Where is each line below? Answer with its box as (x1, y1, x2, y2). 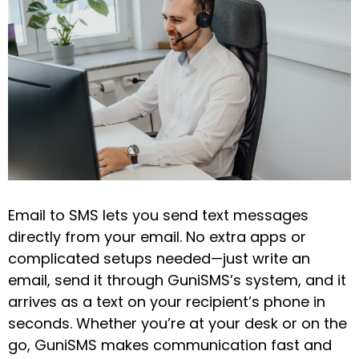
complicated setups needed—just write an (8, 248, 310, 269)
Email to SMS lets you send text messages (8, 205, 309, 226)
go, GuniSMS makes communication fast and (8, 335, 332, 356)
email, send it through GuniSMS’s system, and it (8, 270, 346, 291)
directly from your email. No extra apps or (8, 227, 306, 248)
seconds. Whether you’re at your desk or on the (8, 313, 347, 334)
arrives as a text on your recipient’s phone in (8, 292, 325, 313)
